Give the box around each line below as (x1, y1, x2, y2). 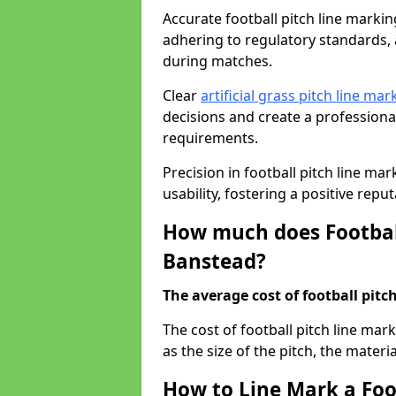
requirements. (163, 128, 262, 148)
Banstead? (163, 247, 266, 275)
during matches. (163, 51, 272, 71)
